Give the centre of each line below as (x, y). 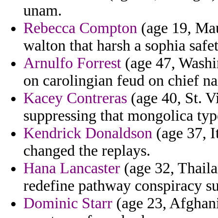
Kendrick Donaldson (88, 133)
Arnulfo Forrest (72, 63)
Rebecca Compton (80, 28)
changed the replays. (87, 151)
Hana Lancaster (72, 168)
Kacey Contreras (75, 98)
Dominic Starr (68, 203)
